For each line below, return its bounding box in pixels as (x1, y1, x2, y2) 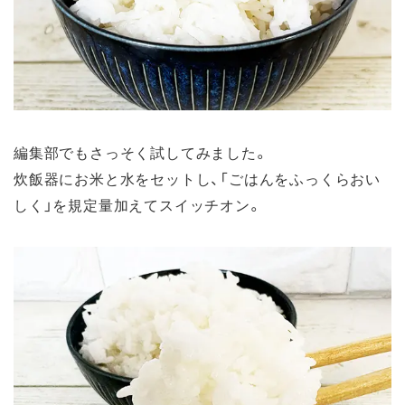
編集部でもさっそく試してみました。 (14, 140, 269, 163)
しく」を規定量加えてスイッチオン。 (14, 193, 263, 215)
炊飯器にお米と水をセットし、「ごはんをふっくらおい (14, 166, 381, 189)
